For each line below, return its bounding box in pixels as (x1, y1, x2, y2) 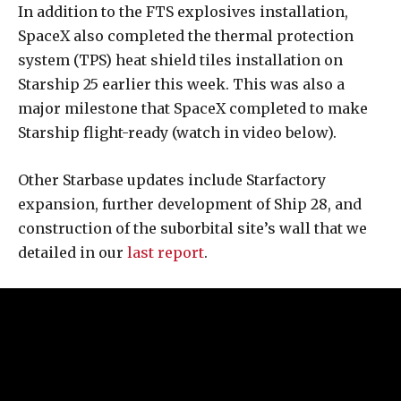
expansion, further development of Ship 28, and (18, 195, 362, 214)
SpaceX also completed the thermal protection (18, 27, 354, 46)
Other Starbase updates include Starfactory (18, 171, 326, 190)
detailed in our (18, 243, 127, 262)
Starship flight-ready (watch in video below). (18, 124, 337, 142)
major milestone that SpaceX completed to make (18, 99, 368, 118)
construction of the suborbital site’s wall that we (18, 219, 367, 238)
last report (127, 243, 204, 262)
